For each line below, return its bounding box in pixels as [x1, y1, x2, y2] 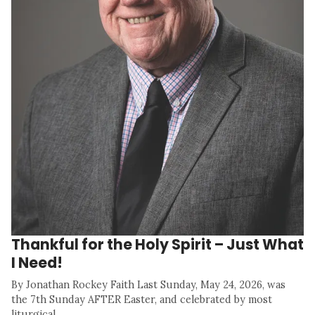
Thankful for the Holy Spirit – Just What [11, 234, 304, 255]
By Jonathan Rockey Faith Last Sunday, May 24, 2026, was [11, 278, 285, 292]
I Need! [11, 252, 63, 274]
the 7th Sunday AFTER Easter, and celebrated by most [11, 293, 272, 307]
